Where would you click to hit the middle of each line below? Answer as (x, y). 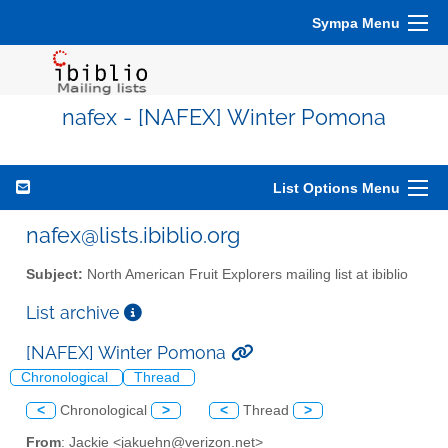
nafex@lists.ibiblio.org (133, 235)
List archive (75, 312)
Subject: (54, 274)
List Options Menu (336, 188)
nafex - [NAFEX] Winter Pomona (224, 117)
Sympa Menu (356, 23)
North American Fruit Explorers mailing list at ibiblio (245, 274)
